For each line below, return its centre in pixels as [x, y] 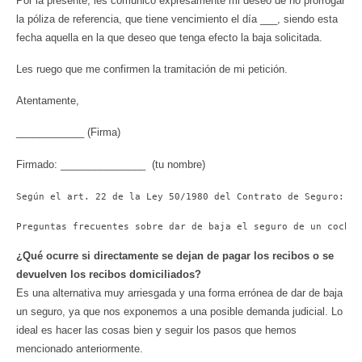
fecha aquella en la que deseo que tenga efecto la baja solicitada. [169, 37]
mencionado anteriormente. [80, 348]
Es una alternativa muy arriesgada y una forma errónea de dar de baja [179, 293]
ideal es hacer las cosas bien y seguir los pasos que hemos [156, 330]
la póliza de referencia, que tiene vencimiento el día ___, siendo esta [177, 19]
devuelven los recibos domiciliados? [109, 274]
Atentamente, [48, 101]
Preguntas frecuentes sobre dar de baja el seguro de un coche [186, 226]
